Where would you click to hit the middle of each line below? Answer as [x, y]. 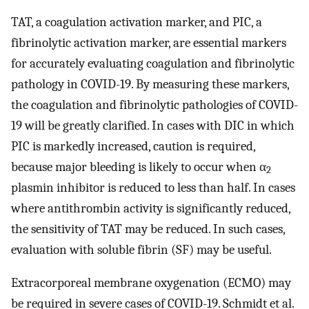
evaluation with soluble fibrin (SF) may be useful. [141, 249]
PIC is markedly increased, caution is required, [133, 146]
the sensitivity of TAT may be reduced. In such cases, [148, 229]
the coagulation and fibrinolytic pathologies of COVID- [154, 104]
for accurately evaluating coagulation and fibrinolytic [153, 63]
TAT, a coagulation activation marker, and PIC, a [137, 22]
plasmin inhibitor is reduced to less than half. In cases [153, 187]
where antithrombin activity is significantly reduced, [151, 208]
